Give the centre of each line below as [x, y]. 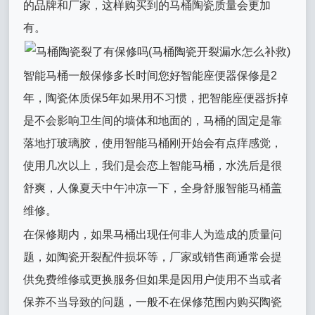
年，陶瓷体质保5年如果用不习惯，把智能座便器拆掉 [156, 98]
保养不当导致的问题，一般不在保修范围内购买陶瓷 [153, 302]
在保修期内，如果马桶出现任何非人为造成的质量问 [153, 234]
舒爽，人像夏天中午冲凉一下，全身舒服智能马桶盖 [153, 188]
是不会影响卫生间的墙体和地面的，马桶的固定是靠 [153, 121]
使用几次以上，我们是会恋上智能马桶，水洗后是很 [153, 166]
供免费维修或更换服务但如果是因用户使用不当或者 [153, 279]
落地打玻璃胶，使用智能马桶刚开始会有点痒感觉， [153, 143]
